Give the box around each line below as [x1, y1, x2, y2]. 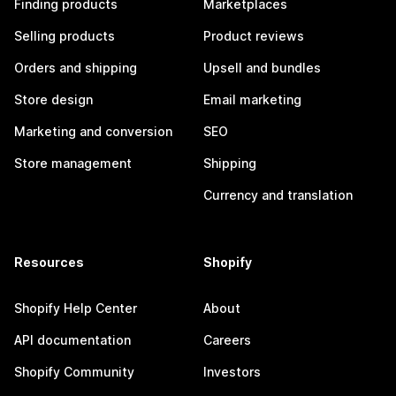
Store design [14, 92, 93, 108]
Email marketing [203, 92, 301, 108]
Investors [203, 364, 261, 380]
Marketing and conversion [14, 124, 172, 140]
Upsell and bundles [203, 60, 321, 76]
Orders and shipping [14, 60, 137, 76]
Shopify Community [14, 364, 134, 380]
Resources [14, 255, 84, 270]
